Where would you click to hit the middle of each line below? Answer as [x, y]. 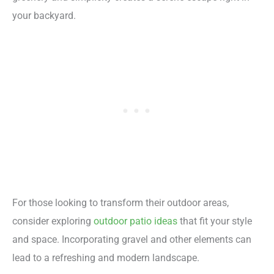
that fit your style [215, 221]
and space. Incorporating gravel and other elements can [132, 240]
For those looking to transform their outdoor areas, [120, 203]
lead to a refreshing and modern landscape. [106, 258]
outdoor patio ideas [135, 221]
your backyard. [44, 15]
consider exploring [53, 221]
